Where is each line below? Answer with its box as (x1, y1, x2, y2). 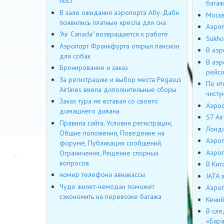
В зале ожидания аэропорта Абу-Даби (59, 7, 179, 17)
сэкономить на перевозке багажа (59, 191, 161, 201)
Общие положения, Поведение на (59, 128, 164, 137)
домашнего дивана (59, 106, 119, 116)
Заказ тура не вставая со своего (59, 96, 158, 106)
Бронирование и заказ (59, 63, 128, 72)
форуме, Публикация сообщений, (59, 138, 162, 147)
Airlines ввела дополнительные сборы (59, 84, 176, 94)
